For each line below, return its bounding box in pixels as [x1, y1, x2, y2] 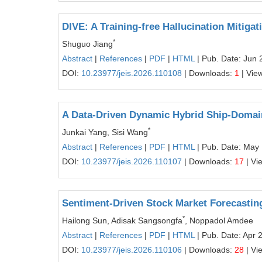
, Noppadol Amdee [185, 216, 253, 225]
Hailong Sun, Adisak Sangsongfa [62, 216, 182, 225]
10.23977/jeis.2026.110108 [81, 68, 182, 78]
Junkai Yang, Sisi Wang [62, 127, 148, 137]
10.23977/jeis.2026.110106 [81, 245, 182, 254]
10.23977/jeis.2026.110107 [81, 157, 182, 166]
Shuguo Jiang [62, 39, 113, 49]
